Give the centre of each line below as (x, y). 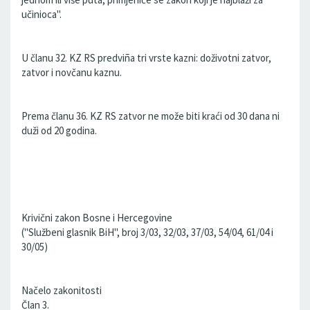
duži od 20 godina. (59, 130)
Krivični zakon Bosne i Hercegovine (97, 218)
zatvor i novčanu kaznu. (72, 72)
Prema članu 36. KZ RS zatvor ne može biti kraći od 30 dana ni (151, 116)
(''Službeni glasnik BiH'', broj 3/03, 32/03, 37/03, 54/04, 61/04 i (147, 232)
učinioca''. (42, 14)
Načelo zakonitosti (62, 290)
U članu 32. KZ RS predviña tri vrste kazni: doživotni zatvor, (146, 58)
